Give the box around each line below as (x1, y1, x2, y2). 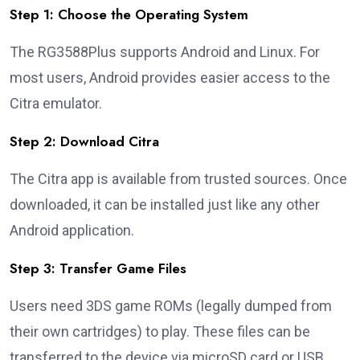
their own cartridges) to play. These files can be (10, 323, 310, 341)
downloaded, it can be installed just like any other (10, 196, 320, 214)
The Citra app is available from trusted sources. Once (10, 170, 347, 188)
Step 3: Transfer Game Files (10, 259, 186, 279)
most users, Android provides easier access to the (10, 69, 330, 87)
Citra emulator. (10, 95, 102, 112)
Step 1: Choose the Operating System (10, 5, 248, 25)
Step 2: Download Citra (10, 132, 159, 152)
